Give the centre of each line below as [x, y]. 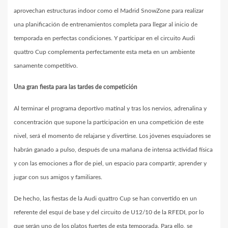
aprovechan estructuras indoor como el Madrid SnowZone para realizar [109, 10]
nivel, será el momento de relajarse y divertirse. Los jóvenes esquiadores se [112, 136]
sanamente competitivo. [46, 65]
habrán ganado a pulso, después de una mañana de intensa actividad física [113, 149]
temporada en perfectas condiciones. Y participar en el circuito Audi [104, 38]
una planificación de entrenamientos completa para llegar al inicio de [106, 24]
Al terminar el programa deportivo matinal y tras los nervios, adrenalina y [110, 108]
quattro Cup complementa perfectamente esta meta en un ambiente [104, 52]
